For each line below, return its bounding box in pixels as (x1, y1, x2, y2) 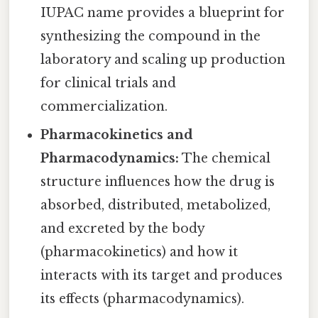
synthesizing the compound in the (40, 28, 261, 45)
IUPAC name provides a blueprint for (40, 5, 285, 21)
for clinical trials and (40, 75, 177, 92)
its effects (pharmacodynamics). (40, 291, 245, 307)
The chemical (179, 150, 271, 167)
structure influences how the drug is (40, 174, 275, 190)
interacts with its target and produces (40, 268, 283, 284)
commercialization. (40, 99, 168, 115)
